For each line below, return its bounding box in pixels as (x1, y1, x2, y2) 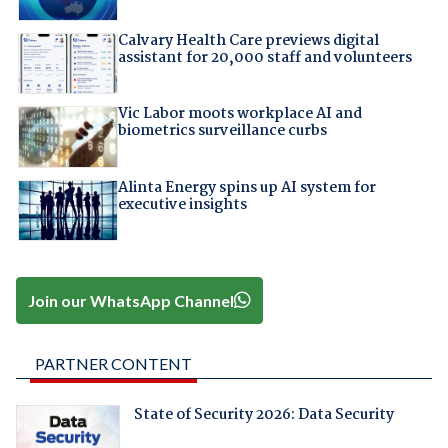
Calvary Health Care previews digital (117, 29, 379, 54)
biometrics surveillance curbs (117, 119, 327, 144)
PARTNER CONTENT (34, 353, 192, 373)
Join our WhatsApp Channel (28, 290, 235, 310)
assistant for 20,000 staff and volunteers (117, 46, 412, 71)
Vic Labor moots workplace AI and (117, 102, 362, 127)
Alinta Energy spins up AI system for (117, 175, 376, 200)
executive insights (117, 192, 247, 217)
